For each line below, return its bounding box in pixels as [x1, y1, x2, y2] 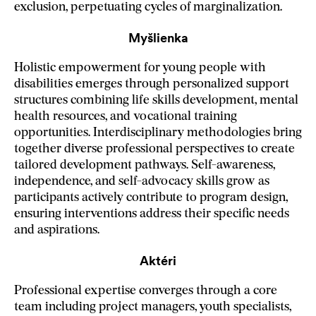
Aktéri [140, 253, 176, 269]
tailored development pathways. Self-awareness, [14, 159, 275, 173]
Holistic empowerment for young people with [14, 61, 266, 75]
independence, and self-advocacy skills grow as [14, 175, 269, 189]
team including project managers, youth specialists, [14, 300, 291, 315]
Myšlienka [128, 30, 188, 47]
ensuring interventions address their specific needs [14, 207, 289, 221]
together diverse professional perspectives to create [14, 142, 295, 157]
